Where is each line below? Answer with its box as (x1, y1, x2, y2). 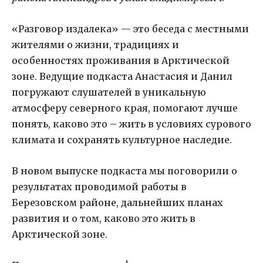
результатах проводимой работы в (12, 181, 187, 193)
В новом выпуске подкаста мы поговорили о (12, 165, 237, 177)
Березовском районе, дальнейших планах (12, 197, 223, 209)
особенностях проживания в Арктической (12, 55, 230, 67)
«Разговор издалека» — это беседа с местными (12, 23, 249, 35)
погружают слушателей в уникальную (12, 86, 206, 99)
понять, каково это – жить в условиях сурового (12, 118, 251, 130)
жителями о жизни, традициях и (12, 39, 179, 51)
